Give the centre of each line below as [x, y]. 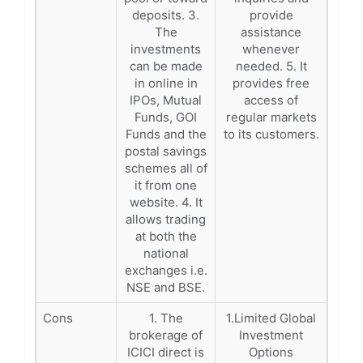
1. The [166, 318]
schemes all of [166, 168]
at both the [166, 236]
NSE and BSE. [166, 287]
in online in [166, 83]
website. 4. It [166, 202]
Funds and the [166, 134]
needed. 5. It [271, 66]
